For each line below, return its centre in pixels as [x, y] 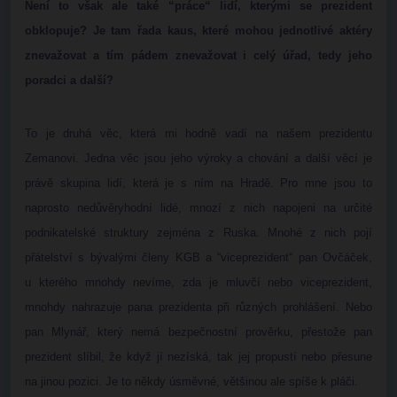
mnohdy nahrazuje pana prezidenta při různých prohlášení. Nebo [198, 307]
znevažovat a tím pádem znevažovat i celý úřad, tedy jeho [198, 55]
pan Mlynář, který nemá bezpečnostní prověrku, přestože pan [198, 332]
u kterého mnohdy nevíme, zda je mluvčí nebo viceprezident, [198, 282]
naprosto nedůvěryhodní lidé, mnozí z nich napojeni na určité [198, 208]
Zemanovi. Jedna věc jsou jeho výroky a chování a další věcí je [198, 158]
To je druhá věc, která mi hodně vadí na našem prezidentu [198, 133]
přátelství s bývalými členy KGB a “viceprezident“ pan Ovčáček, [198, 257]
